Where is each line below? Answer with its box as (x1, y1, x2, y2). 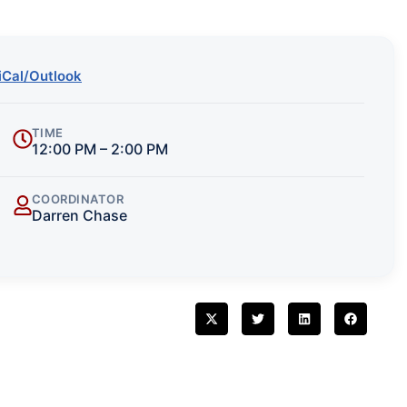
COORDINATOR (31, 191, 124, 206)
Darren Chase (31, 205, 127, 224)
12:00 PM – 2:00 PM (31, 139, 168, 158)
